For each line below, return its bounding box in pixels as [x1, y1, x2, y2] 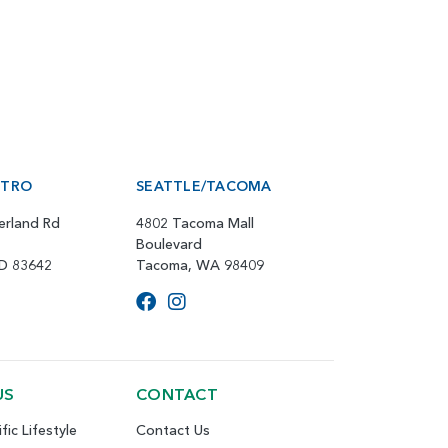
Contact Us [136, 420, 211, 439]
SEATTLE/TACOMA [136, 176, 272, 195]
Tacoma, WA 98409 [136, 255, 265, 274]
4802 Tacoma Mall [136, 213, 255, 232]
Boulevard [136, 234, 203, 253]
